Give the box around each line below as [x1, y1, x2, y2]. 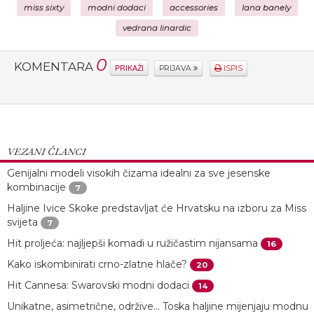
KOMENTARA [14, 60, 96, 74]
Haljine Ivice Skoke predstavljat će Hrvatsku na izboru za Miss [7, 202, 306, 214]
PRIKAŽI [115, 62, 144, 74]
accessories [169, 3, 218, 13]
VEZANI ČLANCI [7, 145, 86, 158]
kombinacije [7, 181, 66, 193]
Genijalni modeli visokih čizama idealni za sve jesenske [7, 167, 271, 179]
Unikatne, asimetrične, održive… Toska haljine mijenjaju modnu [7, 300, 308, 313]
